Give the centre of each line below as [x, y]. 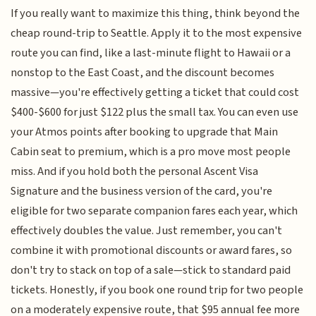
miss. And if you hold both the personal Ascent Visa [135, 171]
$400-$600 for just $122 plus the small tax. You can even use [155, 112]
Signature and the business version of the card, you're [142, 191]
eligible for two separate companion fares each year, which [154, 211]
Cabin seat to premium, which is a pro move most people [151, 151]
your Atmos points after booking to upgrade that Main [145, 132]
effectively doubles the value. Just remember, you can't [147, 230]
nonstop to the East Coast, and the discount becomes [143, 72]
